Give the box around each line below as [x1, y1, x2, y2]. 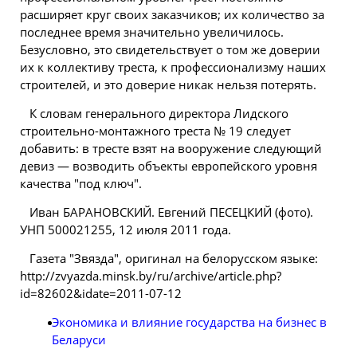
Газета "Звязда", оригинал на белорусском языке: [29, 250, 318, 266]
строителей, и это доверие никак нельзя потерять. [20, 76, 316, 92]
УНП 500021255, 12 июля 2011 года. [20, 222, 231, 237]
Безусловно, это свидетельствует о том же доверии [20, 41, 320, 57]
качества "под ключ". [20, 175, 142, 191]
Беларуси [52, 331, 106, 347]
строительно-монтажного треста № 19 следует [20, 123, 291, 139]
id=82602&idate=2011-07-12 [20, 285, 182, 301]
